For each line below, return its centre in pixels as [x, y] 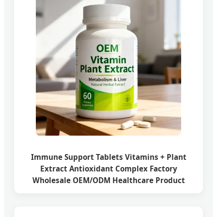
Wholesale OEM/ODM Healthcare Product [108, 180]
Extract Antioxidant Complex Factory [108, 169]
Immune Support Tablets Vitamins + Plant [108, 157]
